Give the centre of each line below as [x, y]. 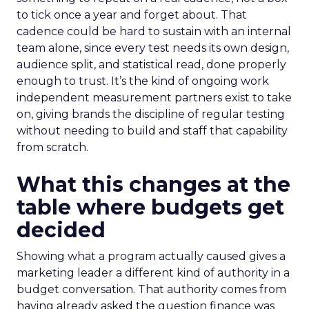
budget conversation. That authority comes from [151, 289]
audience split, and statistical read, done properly [151, 64]
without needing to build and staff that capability [152, 131]
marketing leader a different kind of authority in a [153, 273]
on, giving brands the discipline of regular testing [151, 114]
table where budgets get [150, 207]
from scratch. [52, 147]
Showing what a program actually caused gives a [151, 256]
